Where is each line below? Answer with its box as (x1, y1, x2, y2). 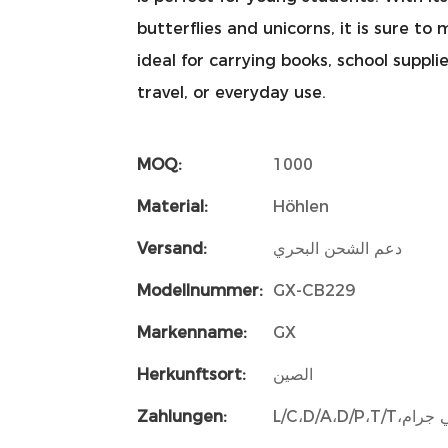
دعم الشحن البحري (273, 238, 402, 258)
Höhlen (273, 196, 329, 216)
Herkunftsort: (137, 364, 246, 384)
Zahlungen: (137, 406, 227, 426)
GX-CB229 (273, 280, 355, 300)
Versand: (137, 238, 207, 258)
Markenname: (137, 322, 247, 342)
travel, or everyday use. (137, 82, 326, 102)
